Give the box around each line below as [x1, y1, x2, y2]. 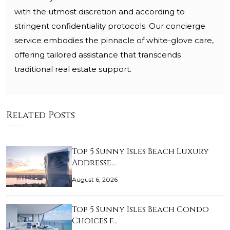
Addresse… [72, 157, 116, 169]
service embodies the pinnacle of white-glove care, [14, 35, 214, 46]
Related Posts [6, 109, 75, 122]
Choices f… [72, 215, 118, 227]
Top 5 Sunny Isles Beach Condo [72, 204, 209, 216]
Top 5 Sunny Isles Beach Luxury [72, 146, 209, 158]
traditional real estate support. [14, 64, 131, 74]
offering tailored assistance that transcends [14, 50, 181, 60]
